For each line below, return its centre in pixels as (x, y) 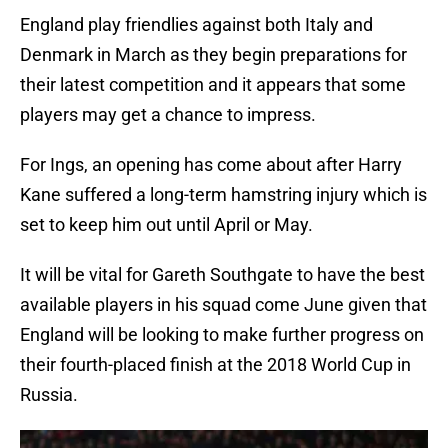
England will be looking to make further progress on (222, 335)
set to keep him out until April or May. (166, 225)
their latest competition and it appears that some (213, 85)
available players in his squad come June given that (223, 305)
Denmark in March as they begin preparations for (213, 55)
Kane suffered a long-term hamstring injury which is (223, 195)
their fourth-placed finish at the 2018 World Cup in (215, 365)
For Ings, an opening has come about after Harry (211, 165)
